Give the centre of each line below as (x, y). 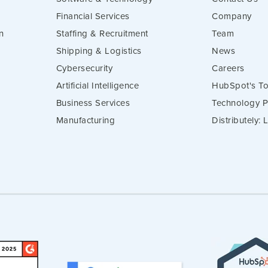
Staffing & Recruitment (102, 33)
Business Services (93, 103)
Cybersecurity (84, 68)
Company (232, 16)
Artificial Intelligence (98, 85)
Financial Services (93, 16)
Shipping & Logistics (99, 51)
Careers (228, 68)
